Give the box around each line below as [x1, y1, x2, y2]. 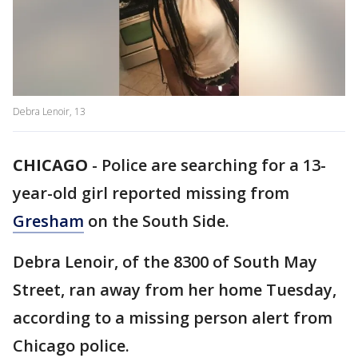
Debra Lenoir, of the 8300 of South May [13, 251, 317, 273]
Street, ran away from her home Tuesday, [13, 279, 336, 301]
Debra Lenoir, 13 [13, 105, 86, 119]
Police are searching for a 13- [101, 154, 326, 177]
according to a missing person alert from [13, 307, 332, 329]
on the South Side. [84, 210, 229, 233]
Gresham [13, 210, 84, 233]
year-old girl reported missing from [13, 182, 289, 205]
